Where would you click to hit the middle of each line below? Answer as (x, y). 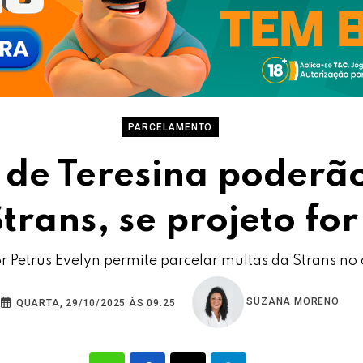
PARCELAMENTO (170, 127)
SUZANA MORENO (291, 302)
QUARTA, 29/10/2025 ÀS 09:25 (94, 303)
